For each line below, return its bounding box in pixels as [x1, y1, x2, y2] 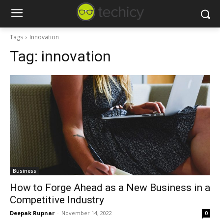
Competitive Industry [10, 194, 104, 206]
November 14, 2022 [61, 209, 112, 217]
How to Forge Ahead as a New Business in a [10, 182, 210, 193]
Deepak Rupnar [10, 209, 55, 217]
